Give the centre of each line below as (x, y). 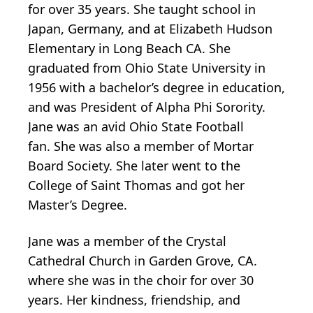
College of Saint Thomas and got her (136, 185)
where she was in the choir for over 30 (141, 280)
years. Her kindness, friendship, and (134, 299)
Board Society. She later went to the (134, 165)
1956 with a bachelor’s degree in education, (156, 87)
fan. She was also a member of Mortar (141, 146)
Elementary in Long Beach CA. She (129, 48)
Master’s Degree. (78, 204)
